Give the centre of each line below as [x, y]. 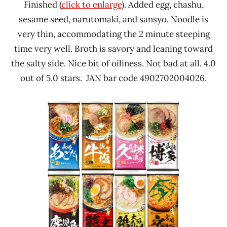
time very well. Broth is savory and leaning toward [113, 48]
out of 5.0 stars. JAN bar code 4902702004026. [113, 78]
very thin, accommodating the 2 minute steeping [113, 34]
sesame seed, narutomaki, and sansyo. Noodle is [113, 19]
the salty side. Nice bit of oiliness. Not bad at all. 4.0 [113, 63]
